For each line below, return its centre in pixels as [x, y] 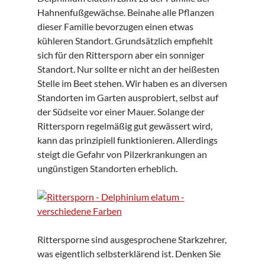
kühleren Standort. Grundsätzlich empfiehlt [125, 40]
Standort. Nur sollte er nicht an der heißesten [128, 69]
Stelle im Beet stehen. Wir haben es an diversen [132, 83]
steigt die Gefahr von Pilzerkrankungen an [122, 154]
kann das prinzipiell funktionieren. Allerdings [127, 140]
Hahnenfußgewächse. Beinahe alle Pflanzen [125, 12]
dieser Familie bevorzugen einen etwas [115, 26]
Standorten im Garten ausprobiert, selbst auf [127, 97]
